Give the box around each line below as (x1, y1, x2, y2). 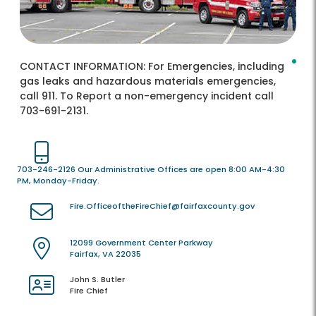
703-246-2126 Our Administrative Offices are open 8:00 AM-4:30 (17, 164, 285, 176)
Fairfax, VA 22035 (70, 248, 141, 260)
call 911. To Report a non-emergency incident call (20, 89, 274, 104)
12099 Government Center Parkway (70, 237, 213, 249)
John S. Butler (70, 274, 125, 286)
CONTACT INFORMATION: (20, 59, 148, 74)
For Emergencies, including (148, 59, 284, 74)
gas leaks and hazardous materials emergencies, (20, 74, 276, 89)
